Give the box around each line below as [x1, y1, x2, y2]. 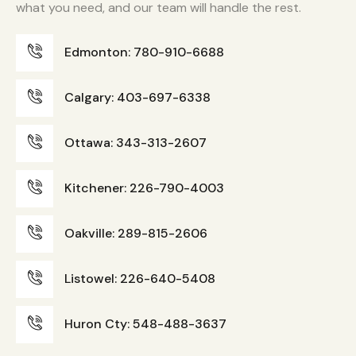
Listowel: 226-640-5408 [64, 270, 216, 288]
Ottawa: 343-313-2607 [64, 134, 207, 152]
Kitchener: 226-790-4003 [64, 180, 225, 197]
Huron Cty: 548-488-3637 [64, 315, 227, 333]
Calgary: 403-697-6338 [64, 89, 211, 106]
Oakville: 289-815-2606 [64, 225, 208, 242]
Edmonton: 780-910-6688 [64, 44, 225, 61]
